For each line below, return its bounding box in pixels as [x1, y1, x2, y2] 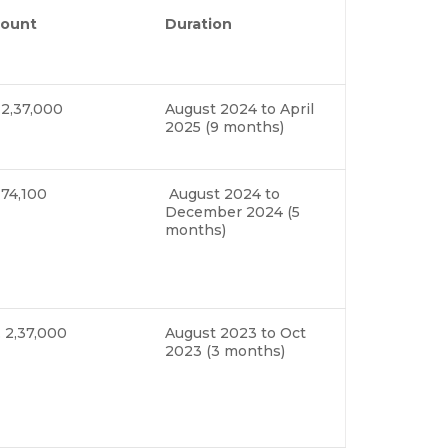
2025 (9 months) [165, 117, 284, 136]
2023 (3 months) [165, 341, 289, 360]
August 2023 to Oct [165, 323, 306, 342]
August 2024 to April [165, 99, 314, 118]
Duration [165, 14, 232, 33]
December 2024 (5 [165, 202, 300, 221]
